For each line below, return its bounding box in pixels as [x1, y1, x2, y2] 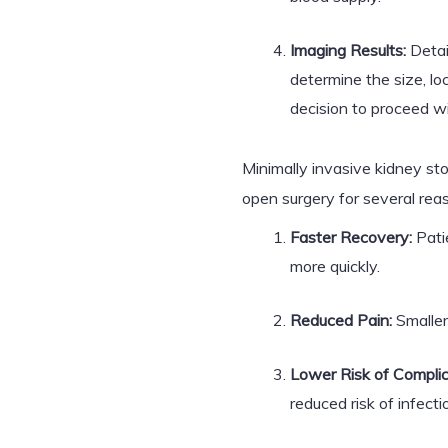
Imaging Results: [290, 40, 406, 60]
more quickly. [290, 256, 380, 276]
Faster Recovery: [290, 227, 412, 247]
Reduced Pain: [290, 310, 392, 330]
